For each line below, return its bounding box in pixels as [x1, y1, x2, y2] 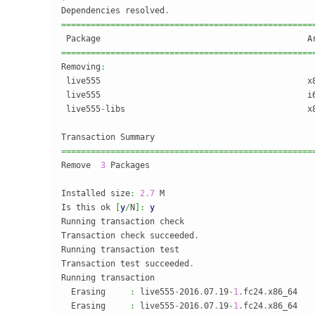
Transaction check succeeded [61, 231, 194, 240]
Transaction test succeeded [61, 259, 189, 269]
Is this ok [61, 202, 115, 212]
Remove [61, 160, 101, 170]
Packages [105, 160, 150, 170]
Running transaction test [61, 245, 179, 255]
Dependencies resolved [61, 6, 165, 15]
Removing [61, 62, 101, 72]
